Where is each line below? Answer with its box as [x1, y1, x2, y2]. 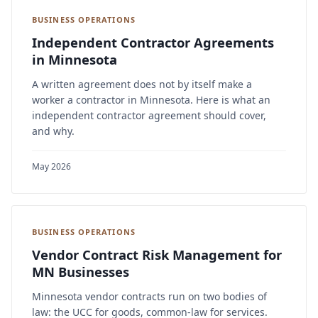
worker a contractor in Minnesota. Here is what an [32, 93, 270, 107]
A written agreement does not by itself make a [32, 77, 252, 92]
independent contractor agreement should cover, [32, 109, 266, 123]
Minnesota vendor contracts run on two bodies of [32, 290, 267, 304]
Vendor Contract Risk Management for [32, 246, 282, 264]
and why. [32, 124, 75, 138]
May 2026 [32, 160, 71, 173]
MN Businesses [32, 263, 129, 281]
